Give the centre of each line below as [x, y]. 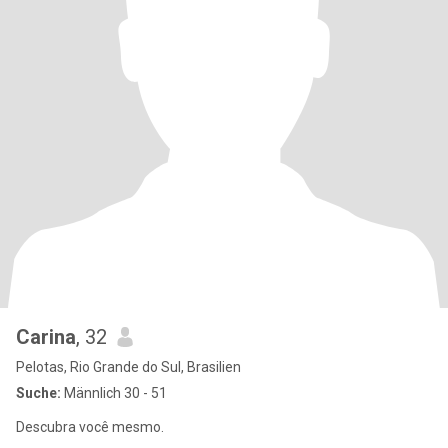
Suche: [38, 393]
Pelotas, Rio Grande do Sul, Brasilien [128, 367]
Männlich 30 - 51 [114, 393]
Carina [46, 337]
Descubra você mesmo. [90, 427]
